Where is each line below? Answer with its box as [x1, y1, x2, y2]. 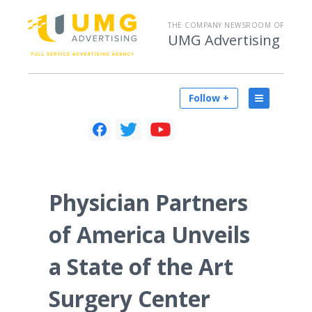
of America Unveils [49, 219, 250, 249]
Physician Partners [49, 187, 248, 217]
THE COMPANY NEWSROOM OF [168, 20, 284, 30]
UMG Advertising [168, 31, 280, 49]
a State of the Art [49, 251, 233, 281]
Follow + [189, 91, 229, 104]
